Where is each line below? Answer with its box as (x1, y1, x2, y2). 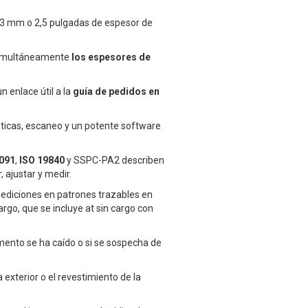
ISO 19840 (19, 155, 65, 166)
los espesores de (71, 52, 151, 63)
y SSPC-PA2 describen (65, 155, 164, 166)
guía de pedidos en (73, 86, 159, 98)
